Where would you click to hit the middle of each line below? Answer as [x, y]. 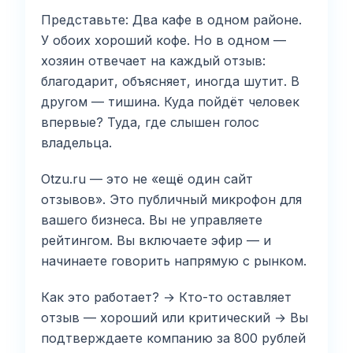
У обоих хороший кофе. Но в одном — [163, 40]
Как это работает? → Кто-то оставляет [166, 297]
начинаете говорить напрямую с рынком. [174, 260]
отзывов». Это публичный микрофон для [171, 199]
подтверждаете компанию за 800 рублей [173, 338]
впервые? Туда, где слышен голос [150, 122]
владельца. [76, 142]
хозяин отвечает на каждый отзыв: [153, 60]
